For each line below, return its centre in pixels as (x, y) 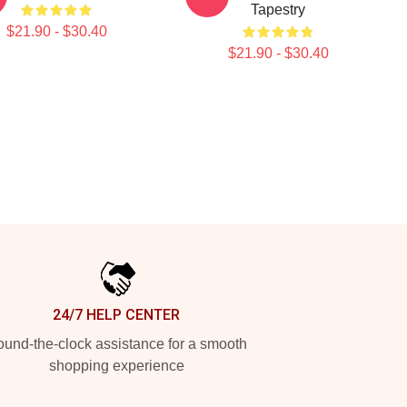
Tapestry (278, 10)
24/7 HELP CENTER (116, 315)
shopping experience (116, 366)
